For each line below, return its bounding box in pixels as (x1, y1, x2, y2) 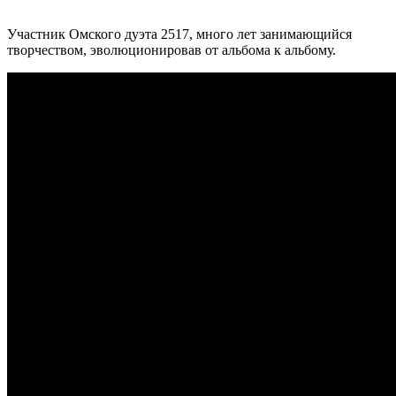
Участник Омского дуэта (7, 26, 161, 42)
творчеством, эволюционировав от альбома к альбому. (7, 42, 336, 57)
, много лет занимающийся (189, 26, 352, 42)
